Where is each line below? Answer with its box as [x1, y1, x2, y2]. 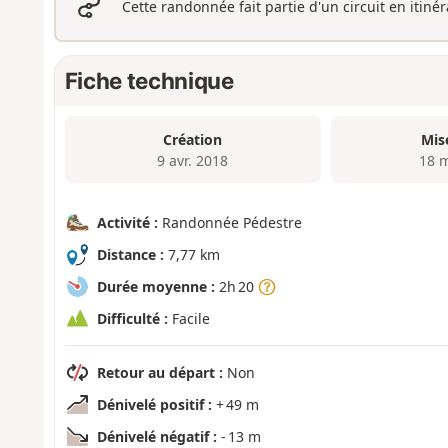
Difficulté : [96, 308, 168, 328]
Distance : [96, 244, 164, 264]
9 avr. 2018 [157, 150, 229, 170]
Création [163, 129, 223, 149]
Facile [167, 308, 210, 328]
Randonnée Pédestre [157, 212, 302, 232]
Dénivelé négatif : [96, 426, 217, 446]
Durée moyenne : [96, 276, 215, 296]
